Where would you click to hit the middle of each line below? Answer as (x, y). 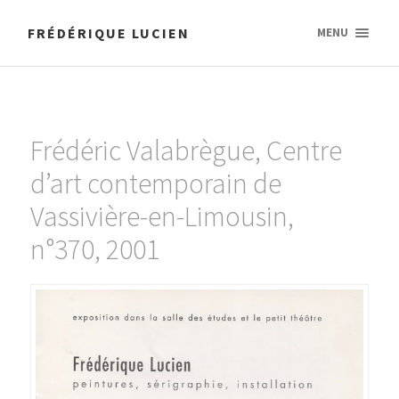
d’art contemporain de (155, 183)
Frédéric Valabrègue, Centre (186, 151)
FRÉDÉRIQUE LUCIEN (109, 33)
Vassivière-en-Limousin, (162, 216)
